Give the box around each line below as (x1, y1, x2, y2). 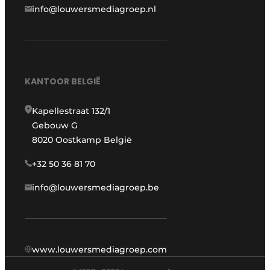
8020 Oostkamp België (32, 134, 133, 145)
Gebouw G (32, 119, 78, 131)
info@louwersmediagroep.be (32, 181, 160, 193)
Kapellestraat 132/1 (32, 105, 111, 116)
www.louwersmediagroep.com (32, 243, 168, 255)
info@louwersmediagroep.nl (32, 4, 157, 15)
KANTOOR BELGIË (25, 75, 101, 87)
